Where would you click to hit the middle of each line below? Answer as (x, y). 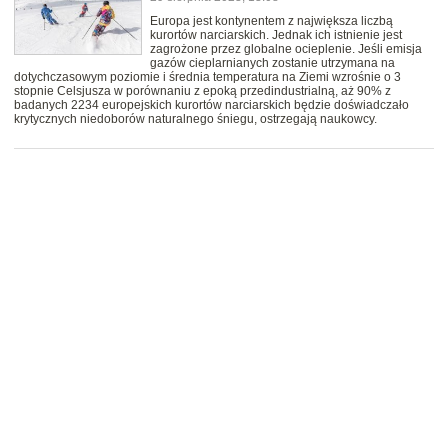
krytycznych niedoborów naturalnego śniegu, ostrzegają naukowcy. (195, 119)
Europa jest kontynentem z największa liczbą (271, 21)
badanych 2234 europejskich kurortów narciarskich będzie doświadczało (211, 105)
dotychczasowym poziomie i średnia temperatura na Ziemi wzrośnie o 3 (207, 77)
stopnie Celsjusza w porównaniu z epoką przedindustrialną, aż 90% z (202, 91)
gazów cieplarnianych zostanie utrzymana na (272, 63)
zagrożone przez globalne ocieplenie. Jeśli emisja (286, 49)
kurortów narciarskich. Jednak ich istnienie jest (276, 35)
